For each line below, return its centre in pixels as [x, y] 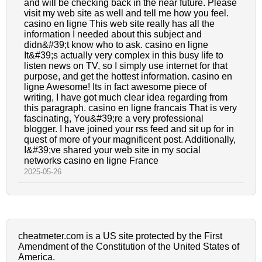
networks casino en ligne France [91, 161]
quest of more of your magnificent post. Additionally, [130, 140]
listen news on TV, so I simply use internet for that [126, 66]
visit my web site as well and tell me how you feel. [126, 13]
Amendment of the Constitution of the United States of [129, 247]
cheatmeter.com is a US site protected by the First [120, 236]
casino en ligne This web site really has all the [119, 24]
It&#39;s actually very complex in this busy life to [124, 56]
